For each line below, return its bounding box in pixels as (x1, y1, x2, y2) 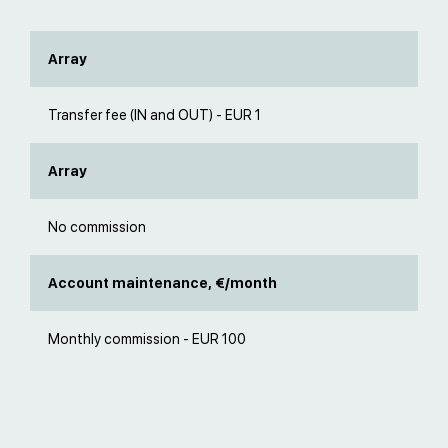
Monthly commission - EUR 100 (48, 331, 246, 347)
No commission (48, 219, 146, 235)
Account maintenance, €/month (48, 275, 277, 291)
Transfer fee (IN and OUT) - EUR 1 (48, 107, 261, 123)
